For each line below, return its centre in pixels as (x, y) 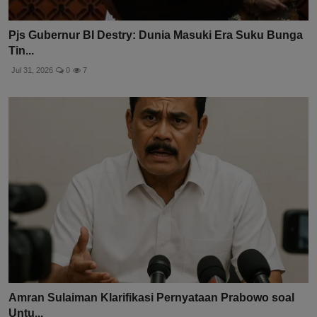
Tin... (21, 51)
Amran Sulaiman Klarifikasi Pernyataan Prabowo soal (151, 297)
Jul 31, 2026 (32, 70)
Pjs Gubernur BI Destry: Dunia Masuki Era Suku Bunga (156, 35)
